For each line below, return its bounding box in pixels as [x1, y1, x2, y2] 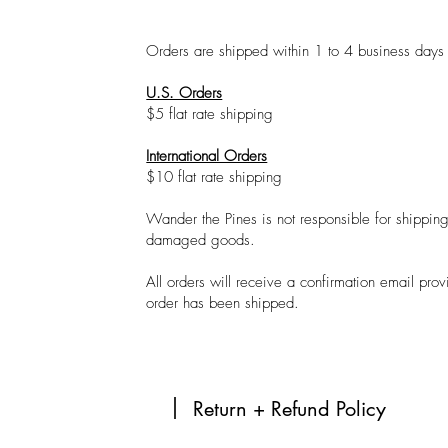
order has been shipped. [146, 293, 305, 313]
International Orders [146, 146, 268, 166]
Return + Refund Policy [193, 396, 387, 422]
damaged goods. [146, 230, 256, 250]
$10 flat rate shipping [146, 167, 283, 187]
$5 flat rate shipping [146, 104, 274, 124]
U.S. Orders [146, 83, 223, 103]
